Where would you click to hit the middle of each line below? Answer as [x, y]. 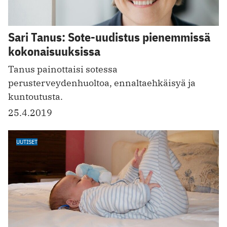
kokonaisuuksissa [54, 51]
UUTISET [27, 142]
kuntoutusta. [35, 97]
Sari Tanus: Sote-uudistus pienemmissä [109, 37]
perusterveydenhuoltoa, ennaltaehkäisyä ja [102, 83]
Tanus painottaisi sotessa [63, 69]
